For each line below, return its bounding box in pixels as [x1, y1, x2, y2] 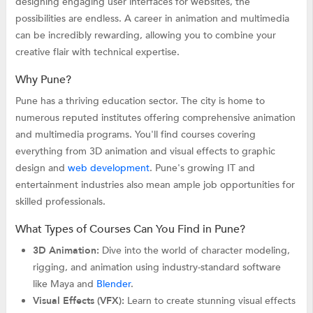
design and [15, 161, 68, 175]
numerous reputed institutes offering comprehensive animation [15, 110, 296, 124]
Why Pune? [15, 71, 71, 87]
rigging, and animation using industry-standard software [33, 260, 282, 274]
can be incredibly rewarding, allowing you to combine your [15, 28, 276, 42]
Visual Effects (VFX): [33, 293, 125, 307]
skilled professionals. [15, 194, 105, 208]
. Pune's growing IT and [149, 161, 255, 175]
